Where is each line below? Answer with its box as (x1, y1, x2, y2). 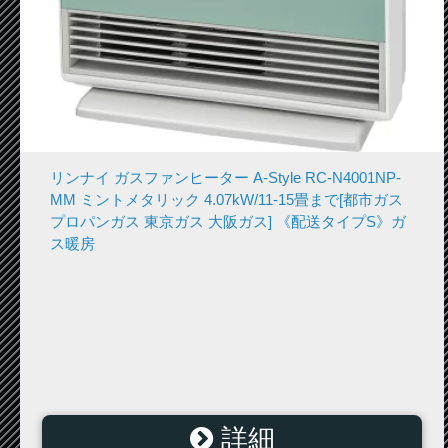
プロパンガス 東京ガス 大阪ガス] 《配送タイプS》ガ (50, 212, 406, 230)
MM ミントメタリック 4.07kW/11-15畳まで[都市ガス (50, 190, 403, 208)
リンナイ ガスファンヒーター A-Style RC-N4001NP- (50, 168, 401, 186)
